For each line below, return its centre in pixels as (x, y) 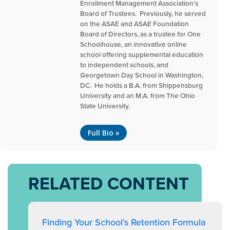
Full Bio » (103, 133)
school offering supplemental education (142, 54)
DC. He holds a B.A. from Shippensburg (141, 85)
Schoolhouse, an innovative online (133, 44)
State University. (105, 106)
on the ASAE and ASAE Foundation (135, 24)
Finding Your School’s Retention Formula (124, 222)
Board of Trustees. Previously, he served (143, 13)
